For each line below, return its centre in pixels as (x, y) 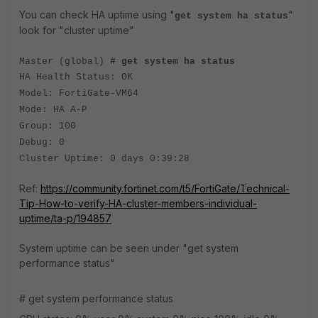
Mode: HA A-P (53, 110)
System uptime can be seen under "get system (129, 248)
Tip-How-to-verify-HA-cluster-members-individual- (138, 203)
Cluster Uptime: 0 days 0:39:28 (104, 159)
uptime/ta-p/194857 (65, 218)
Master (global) (65, 61)
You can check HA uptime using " (97, 15)
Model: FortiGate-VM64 (79, 93)
